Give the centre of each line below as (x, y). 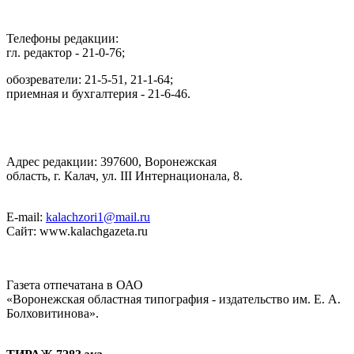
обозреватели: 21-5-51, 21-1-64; (90, 79)
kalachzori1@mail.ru (98, 217)
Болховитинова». (53, 313)
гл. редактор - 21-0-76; (66, 52)
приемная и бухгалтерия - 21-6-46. (98, 93)
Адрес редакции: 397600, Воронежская (111, 161)
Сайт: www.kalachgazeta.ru (77, 231)
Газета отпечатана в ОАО (75, 284)
